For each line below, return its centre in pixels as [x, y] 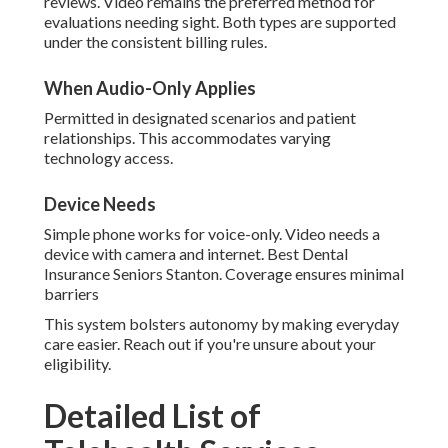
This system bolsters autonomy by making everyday [221, 324]
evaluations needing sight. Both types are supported [220, 22]
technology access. [108, 158]
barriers [71, 294]
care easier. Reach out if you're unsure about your [210, 344]
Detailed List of [152, 416]
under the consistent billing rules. [155, 42]
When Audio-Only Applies [150, 88]
